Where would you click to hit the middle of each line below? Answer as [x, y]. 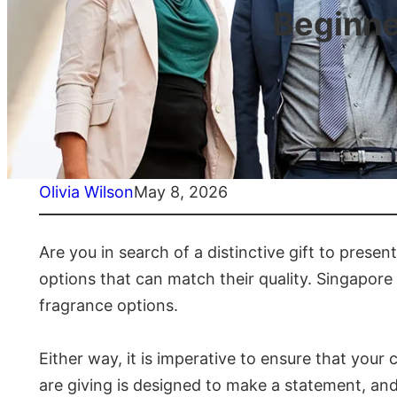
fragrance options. [109, 306]
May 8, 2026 [181, 192]
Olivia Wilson [86, 192]
